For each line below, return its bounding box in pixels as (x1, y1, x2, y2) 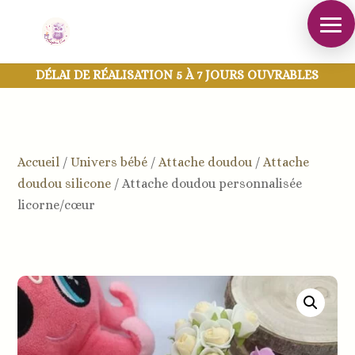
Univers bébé (71, 155, 148, 170)
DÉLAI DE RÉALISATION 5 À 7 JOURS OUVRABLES (36, 67, 319, 82)
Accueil (17, 155, 60, 170)
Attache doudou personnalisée (122, 176, 303, 191)
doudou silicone (17, 176, 112, 191)
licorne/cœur (17, 197, 96, 212)
